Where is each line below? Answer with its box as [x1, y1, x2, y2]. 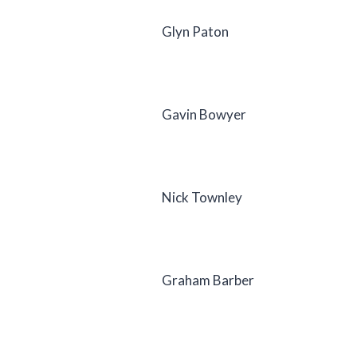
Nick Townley [162, 188, 242, 206]
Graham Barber [162, 271, 254, 288]
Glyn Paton [162, 22, 229, 40]
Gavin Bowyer [162, 105, 246, 123]
